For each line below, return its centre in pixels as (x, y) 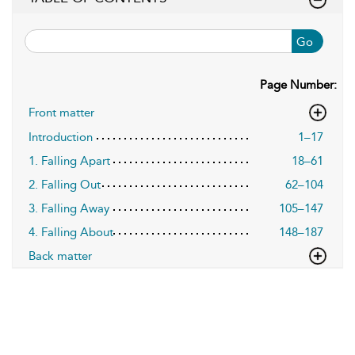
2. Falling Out (65, 185)
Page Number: (298, 85)
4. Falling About (71, 232)
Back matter (60, 256)
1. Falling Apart (69, 161)
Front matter (61, 113)
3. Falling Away (69, 208)
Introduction (61, 137)
